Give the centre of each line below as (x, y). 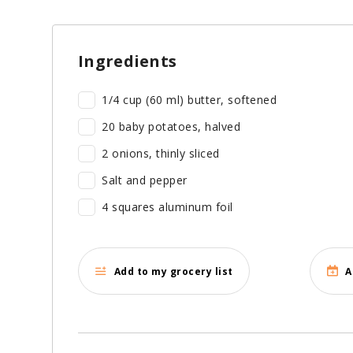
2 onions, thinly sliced (166, 154)
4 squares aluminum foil (179, 207)
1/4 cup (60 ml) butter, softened (189, 100)
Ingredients (128, 61)
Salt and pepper (150, 180)
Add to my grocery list (173, 271)
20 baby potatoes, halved (171, 127)
